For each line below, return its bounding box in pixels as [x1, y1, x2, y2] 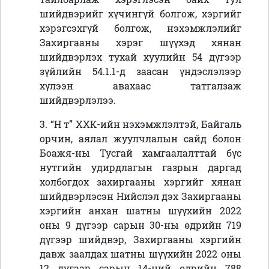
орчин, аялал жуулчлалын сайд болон [40, 132, 241, 145]
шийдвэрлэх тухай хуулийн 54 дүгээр [40, 50, 241, 64]
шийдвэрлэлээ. [40, 94, 116, 107]
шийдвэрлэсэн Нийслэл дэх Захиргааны [40, 190, 241, 203]
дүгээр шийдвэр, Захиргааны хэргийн [40, 233, 241, 246]
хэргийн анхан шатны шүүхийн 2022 [40, 204, 241, 217]
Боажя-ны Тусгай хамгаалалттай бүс [40, 147, 241, 160]
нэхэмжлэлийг [167, 22, 241, 35]
